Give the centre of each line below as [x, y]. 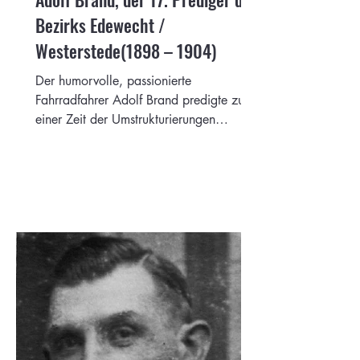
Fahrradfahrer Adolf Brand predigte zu [140, 100]
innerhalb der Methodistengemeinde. [135, 138]
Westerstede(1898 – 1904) [126, 50]
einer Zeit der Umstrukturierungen [125, 119]
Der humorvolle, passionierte [113, 80]
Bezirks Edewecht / [100, 25]
